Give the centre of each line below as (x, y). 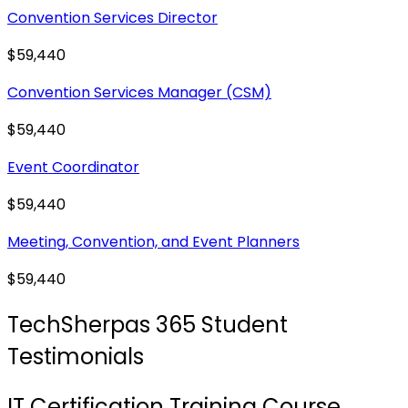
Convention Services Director (112, 18)
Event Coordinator (73, 168)
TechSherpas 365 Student (148, 325)
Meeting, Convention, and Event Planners (153, 242)
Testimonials (76, 357)
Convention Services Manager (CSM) (139, 93)
